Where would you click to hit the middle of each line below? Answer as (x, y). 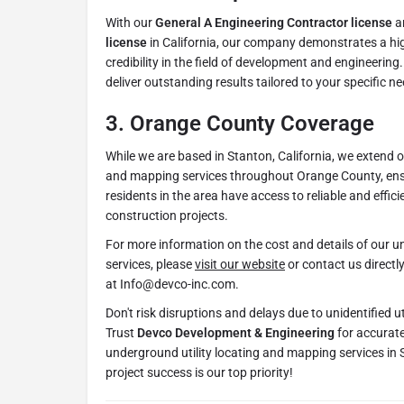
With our (130, 23)
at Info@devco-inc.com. (172, 285)
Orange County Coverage (252, 124)
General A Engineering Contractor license (274, 23)
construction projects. (167, 216)
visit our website (240, 265)
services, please (150, 265)
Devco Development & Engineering (236, 333)
